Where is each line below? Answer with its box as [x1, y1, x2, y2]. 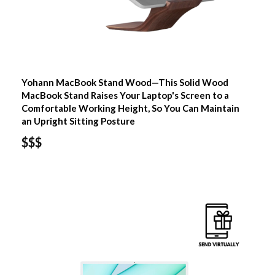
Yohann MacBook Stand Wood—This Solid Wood [21, 76, 228, 88]
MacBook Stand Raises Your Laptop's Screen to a [21, 89, 229, 101]
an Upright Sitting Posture [21, 115, 135, 126]
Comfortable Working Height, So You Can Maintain [21, 102, 239, 114]
